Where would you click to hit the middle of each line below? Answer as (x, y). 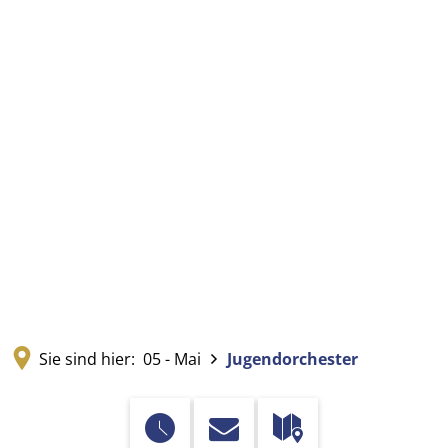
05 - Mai (172, 358)
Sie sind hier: (87, 358)
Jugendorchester (292, 358)
